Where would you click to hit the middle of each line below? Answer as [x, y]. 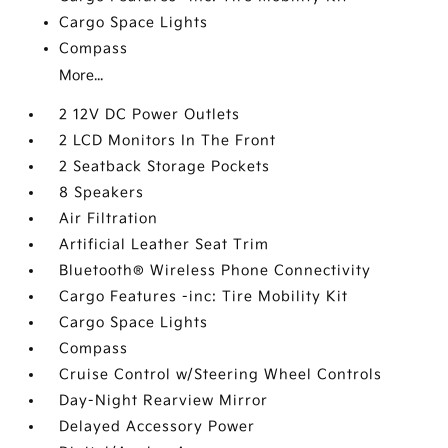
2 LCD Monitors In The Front [168, 140]
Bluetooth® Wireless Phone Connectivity [215, 270]
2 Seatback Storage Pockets [165, 166]
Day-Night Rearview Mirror [164, 400]
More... [81, 75]
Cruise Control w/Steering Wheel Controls [221, 374]
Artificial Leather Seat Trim [164, 244]
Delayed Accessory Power [157, 426]
